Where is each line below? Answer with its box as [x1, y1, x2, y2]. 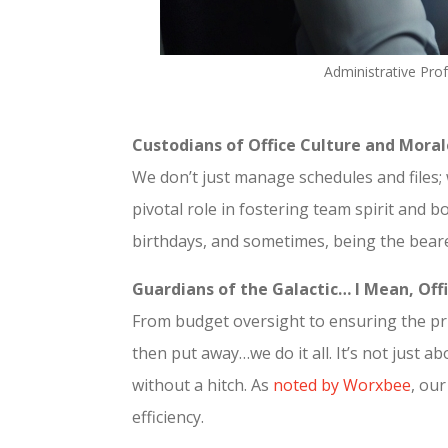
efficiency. [132, 405, 204, 428]
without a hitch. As [132, 373, 273, 396]
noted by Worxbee [273, 373, 411, 396]
